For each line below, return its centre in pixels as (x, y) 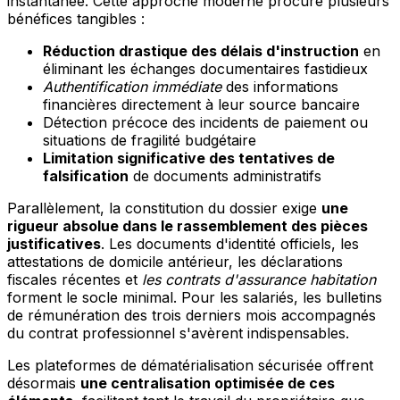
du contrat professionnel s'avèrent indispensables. (178, 333)
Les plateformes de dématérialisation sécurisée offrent (190, 366)
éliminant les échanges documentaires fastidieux (205, 69)
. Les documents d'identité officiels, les (230, 244)
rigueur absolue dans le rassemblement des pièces (187, 226)
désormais (44, 383)
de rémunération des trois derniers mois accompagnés (192, 316)
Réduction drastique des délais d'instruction (201, 51)
